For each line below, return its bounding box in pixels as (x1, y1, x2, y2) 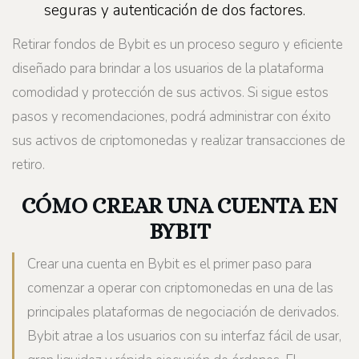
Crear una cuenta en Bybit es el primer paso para (27, 255, 312, 274)
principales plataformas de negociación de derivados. (27, 303, 339, 322)
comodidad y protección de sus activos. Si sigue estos (12, 83, 329, 103)
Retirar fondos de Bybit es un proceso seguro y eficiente (12, 35, 343, 54)
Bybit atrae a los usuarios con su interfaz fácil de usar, (27, 327, 341, 346)
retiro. (12, 155, 45, 175)
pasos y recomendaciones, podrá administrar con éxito (12, 107, 331, 127)
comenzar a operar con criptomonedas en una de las (27, 279, 333, 298)
